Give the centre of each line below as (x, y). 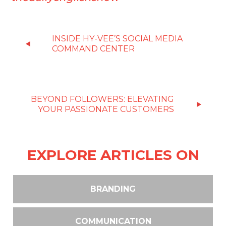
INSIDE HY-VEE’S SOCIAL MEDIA (118, 39)
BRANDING (113, 189)
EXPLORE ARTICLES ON (113, 155)
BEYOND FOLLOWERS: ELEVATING (102, 99)
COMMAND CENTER (94, 49)
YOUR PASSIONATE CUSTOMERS (106, 109)
